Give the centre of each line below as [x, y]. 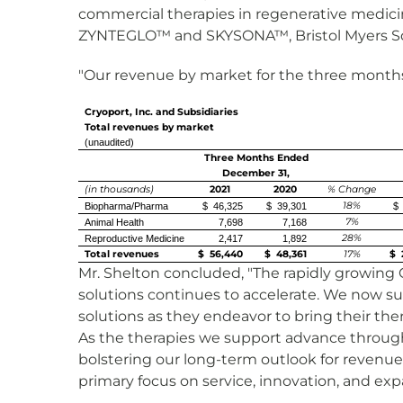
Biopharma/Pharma [126, 206]
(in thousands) [119, 189]
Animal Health [114, 222]
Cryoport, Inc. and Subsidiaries [161, 112]
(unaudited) [109, 142]
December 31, [256, 173]
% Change [352, 189]
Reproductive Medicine [134, 238]
